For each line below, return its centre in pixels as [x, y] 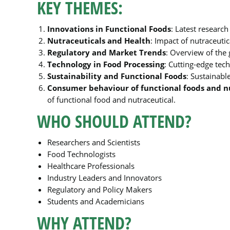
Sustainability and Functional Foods [117, 76]
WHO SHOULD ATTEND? [114, 121]
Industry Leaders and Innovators [104, 178]
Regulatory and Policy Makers [100, 189]
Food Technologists [81, 154]
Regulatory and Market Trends [107, 52]
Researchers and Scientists [94, 142]
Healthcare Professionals [91, 166]
